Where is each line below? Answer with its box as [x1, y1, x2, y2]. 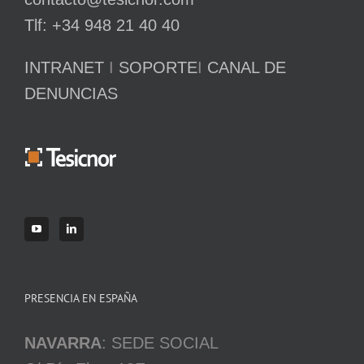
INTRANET [24, 58, 104, 76]
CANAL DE [207, 58, 286, 76]
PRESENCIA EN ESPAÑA [24, 290, 137, 305]
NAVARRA [24, 333, 102, 352]
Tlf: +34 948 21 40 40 [24, 15, 180, 34]
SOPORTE [119, 58, 197, 76]
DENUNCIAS [24, 84, 118, 102]
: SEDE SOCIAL [102, 333, 219, 352]
